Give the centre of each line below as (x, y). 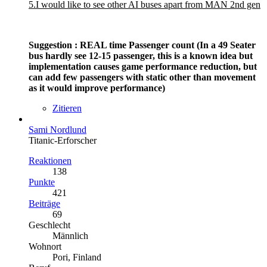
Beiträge (44, 204)
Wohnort (45, 246)
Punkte (42, 182)
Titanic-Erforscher (63, 140)
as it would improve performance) (97, 88)
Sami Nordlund (58, 130)
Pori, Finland (77, 257)
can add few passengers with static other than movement (142, 77)
